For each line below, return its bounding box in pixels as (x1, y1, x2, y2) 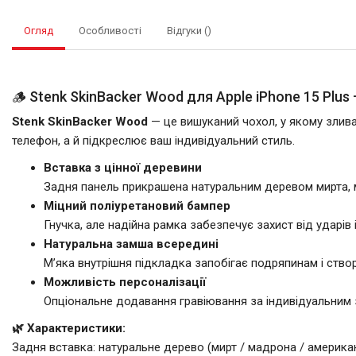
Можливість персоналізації (44, 274, 206, 289)
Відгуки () (167, 25, 211, 37)
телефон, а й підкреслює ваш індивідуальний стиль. (12, 133, 295, 148)
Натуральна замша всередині (44, 236, 219, 251)
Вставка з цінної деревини (44, 160, 202, 175)
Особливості (79, 25, 141, 37)
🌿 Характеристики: (12, 320, 126, 335)
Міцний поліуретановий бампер (44, 198, 230, 213)
